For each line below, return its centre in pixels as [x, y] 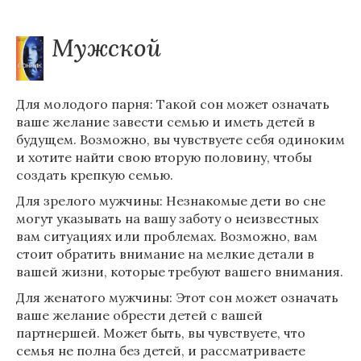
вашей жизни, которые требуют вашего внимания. [180, 272]
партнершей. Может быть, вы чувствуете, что [161, 333]
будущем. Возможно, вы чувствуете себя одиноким [180, 139]
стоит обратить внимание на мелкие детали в [165, 254]
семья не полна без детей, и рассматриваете [161, 351]
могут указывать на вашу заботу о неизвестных [167, 218]
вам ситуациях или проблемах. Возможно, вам [167, 236]
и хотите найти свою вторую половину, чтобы [164, 157]
